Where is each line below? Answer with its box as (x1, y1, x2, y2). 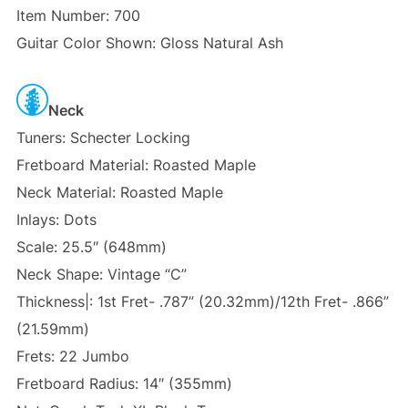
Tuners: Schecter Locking (15, 128, 190, 148)
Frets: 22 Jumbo (15, 347, 129, 366)
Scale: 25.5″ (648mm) (15, 238, 167, 257)
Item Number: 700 (15, 6, 140, 25)
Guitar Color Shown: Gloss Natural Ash (15, 34, 283, 53)
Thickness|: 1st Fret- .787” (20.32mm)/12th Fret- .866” (15, 292, 389, 311)
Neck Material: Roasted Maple (15, 183, 223, 202)
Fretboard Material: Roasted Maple (15, 156, 256, 175)
